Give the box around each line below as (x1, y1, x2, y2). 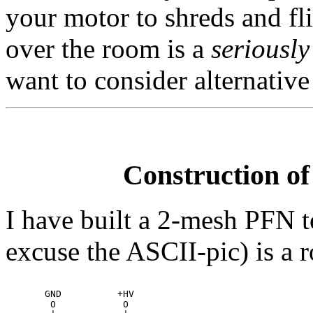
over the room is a (6, 33, 211, 64)
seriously (211, 33, 310, 64)
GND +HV (6, 289, 134, 300)
